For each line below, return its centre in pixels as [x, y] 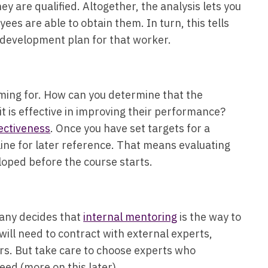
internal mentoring [130, 217]
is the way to [209, 217]
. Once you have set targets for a [130, 128]
